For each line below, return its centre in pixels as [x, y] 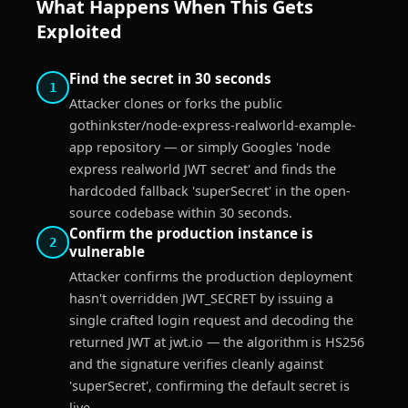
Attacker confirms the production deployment [211, 276]
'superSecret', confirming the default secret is [209, 386]
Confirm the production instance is [191, 233]
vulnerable [107, 251]
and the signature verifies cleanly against [196, 364]
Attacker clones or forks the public [176, 103]
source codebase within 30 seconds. [181, 213]
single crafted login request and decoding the [211, 320]
